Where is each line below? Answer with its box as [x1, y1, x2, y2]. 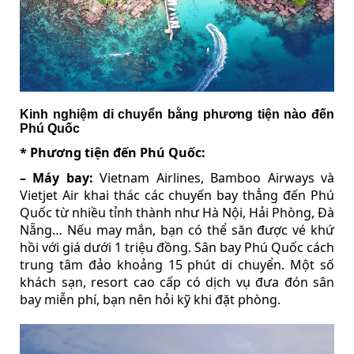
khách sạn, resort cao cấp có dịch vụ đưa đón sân [20, 273, 334, 292]
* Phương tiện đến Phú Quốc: [20, 144, 205, 162]
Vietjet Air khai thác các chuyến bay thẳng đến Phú [20, 186, 334, 205]
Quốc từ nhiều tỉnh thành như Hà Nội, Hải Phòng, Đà [20, 204, 334, 222]
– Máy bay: [20, 169, 93, 187]
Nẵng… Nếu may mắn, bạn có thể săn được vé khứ [20, 221, 334, 239]
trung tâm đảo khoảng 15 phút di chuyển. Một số [20, 256, 334, 274]
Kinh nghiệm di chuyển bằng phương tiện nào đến [20, 107, 334, 122]
